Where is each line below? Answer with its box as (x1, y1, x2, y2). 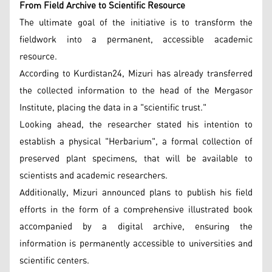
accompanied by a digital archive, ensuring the (19, 217, 253, 236)
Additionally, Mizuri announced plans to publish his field (19, 183, 253, 202)
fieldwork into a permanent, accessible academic (19, 30, 253, 49)
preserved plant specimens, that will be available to (19, 149, 253, 168)
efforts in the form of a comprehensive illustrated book (19, 200, 253, 219)
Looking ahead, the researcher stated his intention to (19, 115, 253, 134)
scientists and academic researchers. (19, 166, 168, 185)
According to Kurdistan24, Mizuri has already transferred (19, 64, 253, 83)
